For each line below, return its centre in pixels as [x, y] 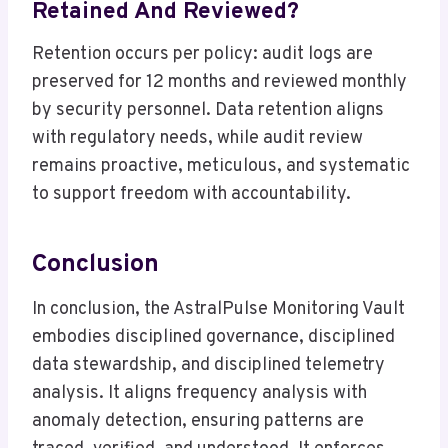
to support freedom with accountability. [191, 195]
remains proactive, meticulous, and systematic [221, 167]
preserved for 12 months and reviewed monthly [219, 83]
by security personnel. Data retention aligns [208, 111]
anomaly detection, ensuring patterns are [198, 422]
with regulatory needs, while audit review [197, 139]
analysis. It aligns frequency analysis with [199, 394]
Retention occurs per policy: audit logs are [202, 55]
